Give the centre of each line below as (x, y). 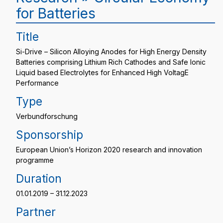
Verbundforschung (47, 116)
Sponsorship (50, 135)
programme (35, 160)
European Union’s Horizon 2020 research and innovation (109, 150)
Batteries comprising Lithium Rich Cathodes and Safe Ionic (111, 62)
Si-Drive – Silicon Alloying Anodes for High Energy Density (111, 52)
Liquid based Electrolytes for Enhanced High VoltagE (102, 72)
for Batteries (56, 13)
